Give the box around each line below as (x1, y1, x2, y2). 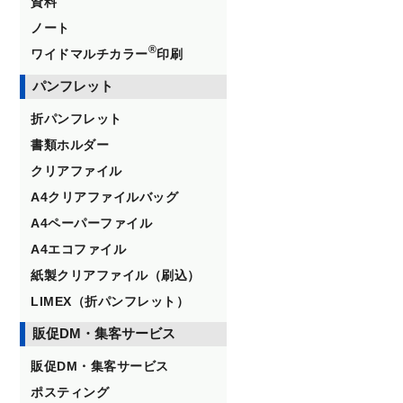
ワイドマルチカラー (31, 47, 148, 61)
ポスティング (31, 385, 109, 399)
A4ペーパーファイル (31, 216, 152, 230)
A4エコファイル (31, 242, 126, 256)
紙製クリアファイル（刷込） (31, 268, 201, 282)
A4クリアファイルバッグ (31, 190, 178, 204)
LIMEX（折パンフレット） (31, 294, 189, 309)
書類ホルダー (31, 138, 109, 152)
